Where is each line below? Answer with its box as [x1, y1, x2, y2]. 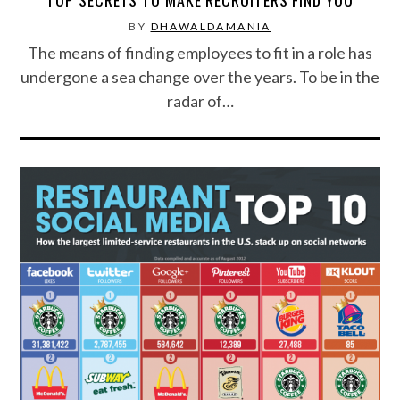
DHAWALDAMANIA [150, 19, 271, 33]
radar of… [166, 90, 234, 111]
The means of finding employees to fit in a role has [28, 42, 372, 62]
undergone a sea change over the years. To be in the [21, 66, 379, 87]
